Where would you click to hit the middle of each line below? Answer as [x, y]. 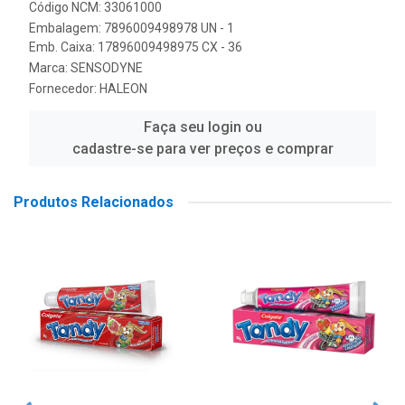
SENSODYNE [107, 68]
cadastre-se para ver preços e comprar [202, 149]
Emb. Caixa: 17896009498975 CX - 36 [136, 47]
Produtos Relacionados [94, 202]
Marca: [50, 68]
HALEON [123, 89]
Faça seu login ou [202, 127]
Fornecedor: [64, 89]
